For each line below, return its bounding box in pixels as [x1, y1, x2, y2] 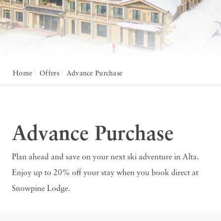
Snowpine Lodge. [12, 185, 70, 193]
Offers [39, 70, 59, 77]
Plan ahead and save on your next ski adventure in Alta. [12, 153, 199, 161]
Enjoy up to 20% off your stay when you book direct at [12, 169, 198, 177]
